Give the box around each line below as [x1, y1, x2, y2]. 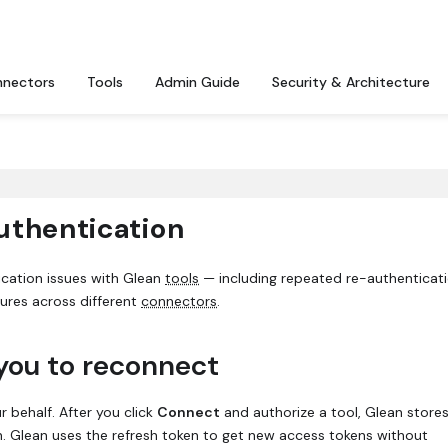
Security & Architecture [272, 73, 430, 91]
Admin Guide [155, 73, 240, 91]
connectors [141, 292, 217, 310]
